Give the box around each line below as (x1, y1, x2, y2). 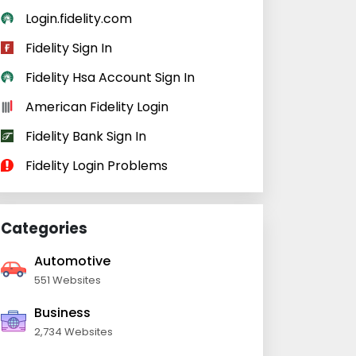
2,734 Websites (34, 324, 113, 339)
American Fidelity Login (25, 98, 168, 116)
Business (34, 304, 91, 322)
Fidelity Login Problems (25, 157, 168, 175)
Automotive (34, 252, 110, 270)
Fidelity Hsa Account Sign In (25, 68, 195, 87)
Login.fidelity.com (25, 10, 132, 28)
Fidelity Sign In (25, 39, 112, 57)
